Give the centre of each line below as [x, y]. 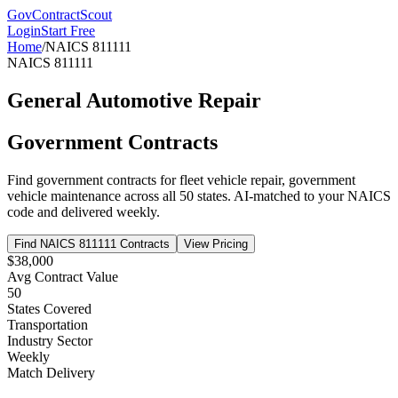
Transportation [48, 324]
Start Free [68, 31]
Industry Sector [50, 340]
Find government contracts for [93, 179]
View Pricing [216, 243]
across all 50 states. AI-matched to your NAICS [256, 195]
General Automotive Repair [134, 100]
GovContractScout [60, 15]
